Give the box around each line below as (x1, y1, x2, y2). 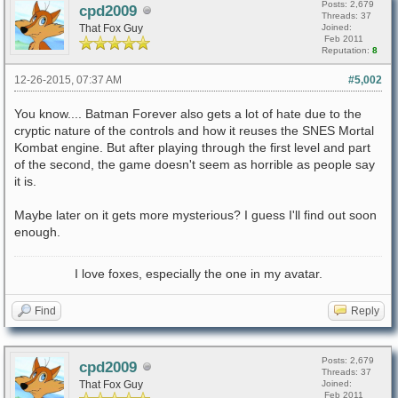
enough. (14, 225, 60, 239)
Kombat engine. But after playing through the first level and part (14, 140, 370, 155)
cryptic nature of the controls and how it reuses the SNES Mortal (14, 123, 374, 138)
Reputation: (322, 45, 372, 55)
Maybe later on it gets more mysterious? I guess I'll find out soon (14, 208, 377, 222)
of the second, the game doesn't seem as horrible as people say (14, 157, 375, 171)
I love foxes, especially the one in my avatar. (74, 267, 322, 281)
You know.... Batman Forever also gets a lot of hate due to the (14, 107, 362, 121)
